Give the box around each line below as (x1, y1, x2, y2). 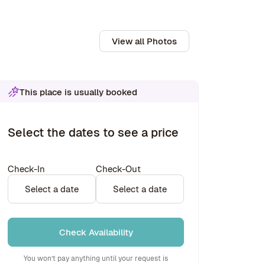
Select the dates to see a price (8, 125, 179, 140)
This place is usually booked (20, 86, 137, 98)
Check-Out (96, 163, 141, 174)
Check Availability (59, 227, 133, 238)
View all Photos (112, 35, 177, 47)
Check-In (8, 163, 45, 174)
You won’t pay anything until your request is (24, 254, 168, 263)
